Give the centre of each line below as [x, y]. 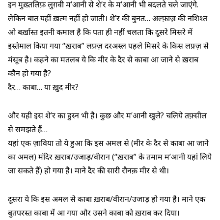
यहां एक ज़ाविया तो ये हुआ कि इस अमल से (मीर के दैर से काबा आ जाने [108, 143]
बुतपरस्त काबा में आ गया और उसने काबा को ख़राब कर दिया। [94, 212]
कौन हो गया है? [29, 73]
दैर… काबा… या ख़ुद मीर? [43, 87]
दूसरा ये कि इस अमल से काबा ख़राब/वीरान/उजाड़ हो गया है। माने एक [107, 199]
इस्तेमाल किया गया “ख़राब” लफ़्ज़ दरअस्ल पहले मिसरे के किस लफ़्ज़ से [108, 45]
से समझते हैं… [28, 129]
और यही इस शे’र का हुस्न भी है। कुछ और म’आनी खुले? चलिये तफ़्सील [107, 115]
